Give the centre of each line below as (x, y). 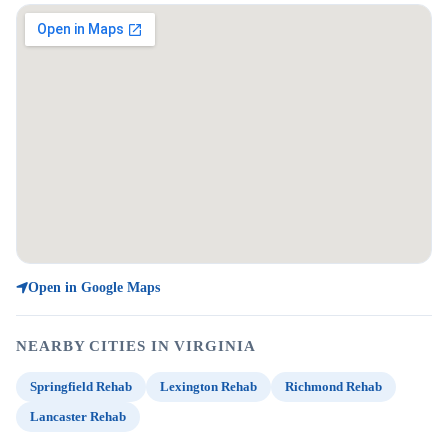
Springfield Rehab (81, 386)
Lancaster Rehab (78, 416)
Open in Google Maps (94, 287)
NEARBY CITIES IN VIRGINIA (136, 346)
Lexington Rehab (208, 386)
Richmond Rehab (333, 386)
